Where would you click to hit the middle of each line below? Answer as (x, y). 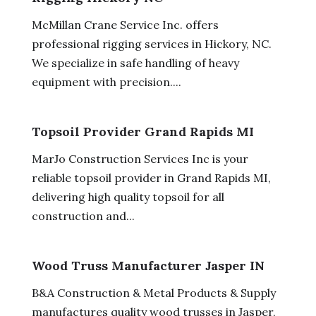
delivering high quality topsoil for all (128, 196)
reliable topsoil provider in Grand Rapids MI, (151, 177)
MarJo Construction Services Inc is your (140, 158)
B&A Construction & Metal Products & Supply (153, 292)
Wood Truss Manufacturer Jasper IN (148, 265)
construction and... (83, 215)
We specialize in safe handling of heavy (135, 62)
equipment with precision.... (106, 81)
